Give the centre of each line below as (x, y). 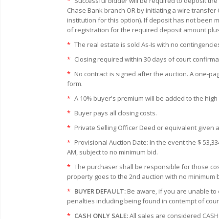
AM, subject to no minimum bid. (112, 152)
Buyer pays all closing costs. (115, 113)
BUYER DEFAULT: (99, 191)
